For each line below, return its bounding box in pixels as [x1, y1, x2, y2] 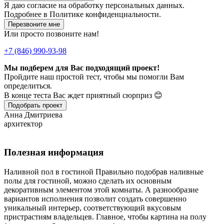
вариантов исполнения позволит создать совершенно [4, 194, 186, 203]
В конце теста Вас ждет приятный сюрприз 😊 [4, 91, 162, 100]
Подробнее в [4, 10, 49, 19]
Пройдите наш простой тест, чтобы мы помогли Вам [4, 72, 184, 81]
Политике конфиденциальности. [49, 10, 161, 19]
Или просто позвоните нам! [4, 29, 99, 38]
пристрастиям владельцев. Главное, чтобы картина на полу [4, 212, 206, 221]
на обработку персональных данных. [56, 1, 184, 10]
